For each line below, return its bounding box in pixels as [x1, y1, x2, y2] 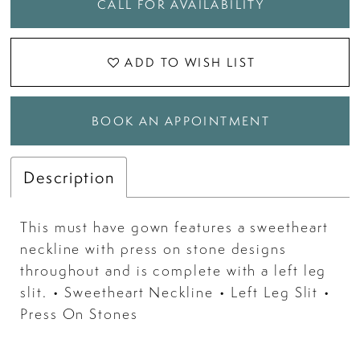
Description [23, 166, 115, 188]
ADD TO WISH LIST [125, 54, 256, 72]
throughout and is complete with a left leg [20, 260, 327, 281]
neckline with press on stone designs [20, 239, 287, 260]
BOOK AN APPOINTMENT [91, 112, 271, 129]
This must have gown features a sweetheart [20, 217, 329, 238]
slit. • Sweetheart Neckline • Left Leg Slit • [20, 282, 332, 303]
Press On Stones [20, 304, 138, 325]
